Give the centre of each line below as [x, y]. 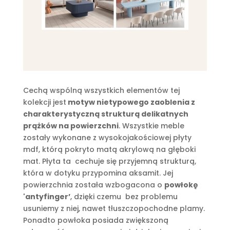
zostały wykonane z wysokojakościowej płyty [107, 138]
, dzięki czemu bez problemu [124, 197]
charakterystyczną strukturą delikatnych [106, 114]
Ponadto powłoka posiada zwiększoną [95, 221]
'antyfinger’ [46, 197]
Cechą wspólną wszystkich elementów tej [101, 91]
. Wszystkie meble [151, 126]
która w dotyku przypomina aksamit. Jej [98, 173]
